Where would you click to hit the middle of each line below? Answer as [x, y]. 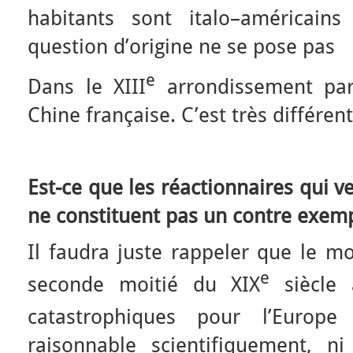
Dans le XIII [87, 87]
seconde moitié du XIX [144, 284]
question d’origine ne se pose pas [181, 47]
